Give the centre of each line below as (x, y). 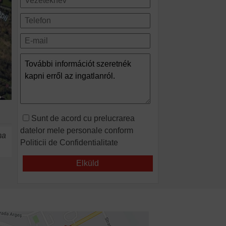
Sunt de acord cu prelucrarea (83, 118)
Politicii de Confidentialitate (69, 142)
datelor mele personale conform (77, 130)
